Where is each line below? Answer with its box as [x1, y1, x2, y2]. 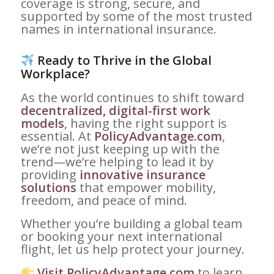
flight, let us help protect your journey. [20, 240, 245, 257]
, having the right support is [64, 114, 227, 131]
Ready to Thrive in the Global [34, 51, 212, 68]
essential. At [20, 127, 94, 144]
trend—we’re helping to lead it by [20, 153, 213, 170]
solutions [20, 179, 76, 196]
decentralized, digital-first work [20, 102, 210, 119]
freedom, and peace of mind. [20, 191, 187, 209]
